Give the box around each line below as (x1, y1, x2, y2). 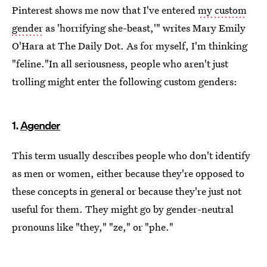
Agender (20, 119, 60, 132)
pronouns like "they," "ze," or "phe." (12, 219, 173, 234)
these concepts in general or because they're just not (12, 184, 241, 198)
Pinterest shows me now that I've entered (12, 2, 198, 17)
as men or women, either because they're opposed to (12, 166, 244, 180)
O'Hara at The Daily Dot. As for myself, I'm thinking (12, 38, 247, 52)
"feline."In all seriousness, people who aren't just (12, 56, 228, 70)
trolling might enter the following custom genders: (12, 74, 237, 88)
